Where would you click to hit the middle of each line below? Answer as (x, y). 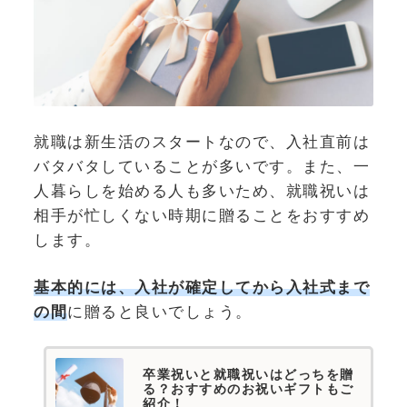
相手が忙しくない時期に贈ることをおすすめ (202, 215)
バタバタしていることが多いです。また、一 (202, 166)
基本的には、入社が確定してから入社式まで (202, 288)
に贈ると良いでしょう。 (160, 312)
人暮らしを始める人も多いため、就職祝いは (202, 190)
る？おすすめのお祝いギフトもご (248, 388)
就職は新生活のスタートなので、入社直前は (202, 141)
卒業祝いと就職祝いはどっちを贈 (248, 373)
